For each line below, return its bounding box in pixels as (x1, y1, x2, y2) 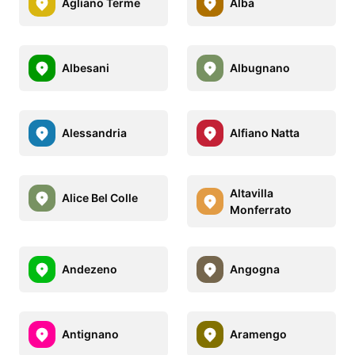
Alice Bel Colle (62, 191, 138, 205)
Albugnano (230, 61, 290, 75)
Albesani (62, 61, 109, 75)
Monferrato (230, 202, 292, 216)
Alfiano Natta (230, 126, 300, 140)
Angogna (230, 262, 280, 277)
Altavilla (230, 185, 273, 200)
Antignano (62, 327, 119, 342)
